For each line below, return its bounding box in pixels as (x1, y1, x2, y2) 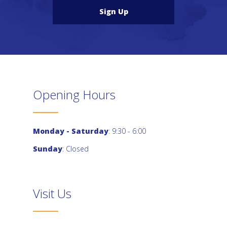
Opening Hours (33, 86, 116, 103)
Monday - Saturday (33, 126, 108, 136)
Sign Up (99, 7, 128, 17)
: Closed (62, 143, 89, 154)
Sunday (33, 143, 62, 154)
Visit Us (33, 184, 71, 202)
